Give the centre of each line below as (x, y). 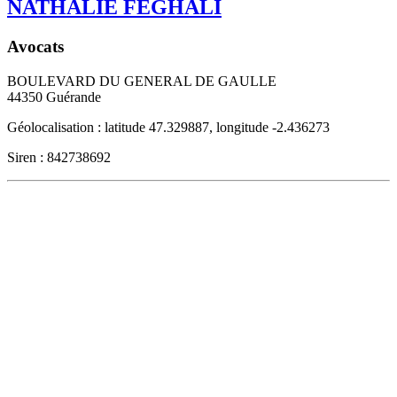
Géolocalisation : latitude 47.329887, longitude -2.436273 (168, 127)
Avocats (35, 46)
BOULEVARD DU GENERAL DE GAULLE (142, 81)
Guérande (74, 97)
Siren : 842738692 (59, 157)
